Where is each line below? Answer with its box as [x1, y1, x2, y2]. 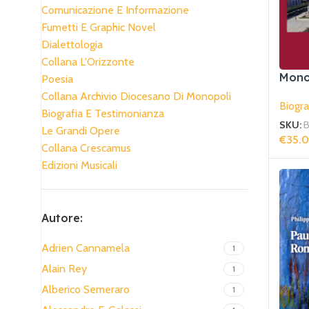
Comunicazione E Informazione [41, 3, 189, 17]
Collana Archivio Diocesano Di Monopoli [41, 90, 231, 103]
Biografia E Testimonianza [41, 107, 164, 120]
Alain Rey [41, 262, 87, 275]
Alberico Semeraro [41, 283, 130, 296]
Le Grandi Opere [41, 124, 120, 137]
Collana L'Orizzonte [41, 55, 134, 68]
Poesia [41, 72, 73, 86]
